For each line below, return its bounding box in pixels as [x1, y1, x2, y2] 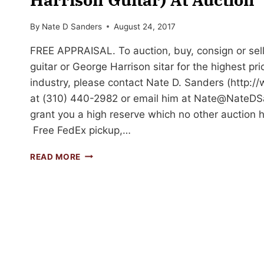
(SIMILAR [80, 186, 120, 196]
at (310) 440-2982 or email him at [30, 92, 194, 104]
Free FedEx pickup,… [30, 124, 131, 136]
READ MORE [30, 151, 81, 161]
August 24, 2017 [114, 21, 176, 31]
